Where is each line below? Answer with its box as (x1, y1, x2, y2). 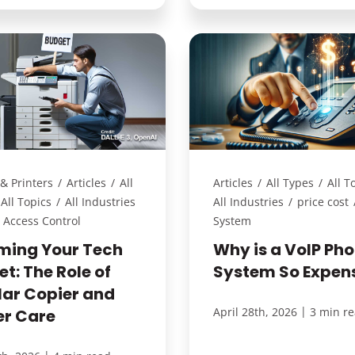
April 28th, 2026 (212, 303, 297, 319)
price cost (296, 193, 349, 209)
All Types (265, 174, 314, 190)
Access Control (3, 212, 82, 228)
